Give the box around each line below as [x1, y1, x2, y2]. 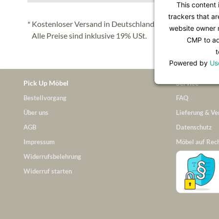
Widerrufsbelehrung [23, 152, 81, 160]
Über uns [23, 108, 48, 116]
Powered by [169, 58, 210, 67]
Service [176, 78, 198, 87]
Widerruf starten [23, 167, 72, 175]
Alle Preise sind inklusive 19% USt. [27, 30, 148, 40]
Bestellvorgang [23, 93, 66, 102]
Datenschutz [176, 123, 212, 131]
